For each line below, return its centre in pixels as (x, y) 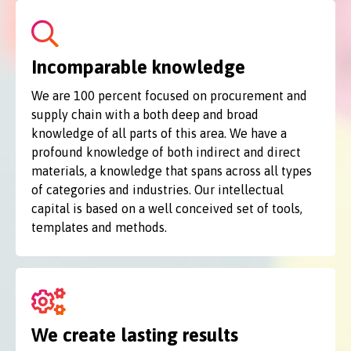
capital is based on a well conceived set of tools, (167, 208)
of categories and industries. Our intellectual (157, 190)
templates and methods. (99, 227)
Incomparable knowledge (138, 67)
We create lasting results (135, 335)
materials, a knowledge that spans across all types (172, 171)
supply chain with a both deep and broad (145, 114)
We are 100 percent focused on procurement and (169, 96)
